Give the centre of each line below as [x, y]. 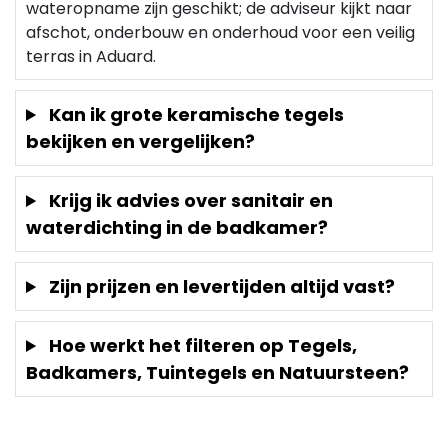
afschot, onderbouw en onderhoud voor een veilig [220, 32]
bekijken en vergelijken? [140, 141]
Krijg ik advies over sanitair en [189, 200]
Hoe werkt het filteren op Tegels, [201, 345]
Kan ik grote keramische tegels [195, 114]
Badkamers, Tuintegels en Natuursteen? [217, 372]
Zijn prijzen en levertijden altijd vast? [220, 286]
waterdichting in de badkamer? [177, 227]
